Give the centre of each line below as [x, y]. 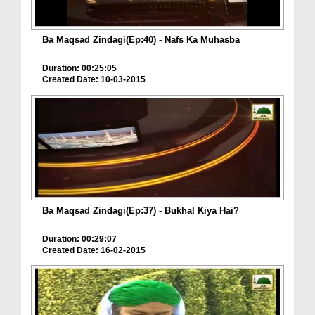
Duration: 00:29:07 [79, 239]
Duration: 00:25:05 [79, 69]
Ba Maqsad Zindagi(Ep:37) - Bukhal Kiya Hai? [141, 210]
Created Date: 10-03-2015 [94, 80]
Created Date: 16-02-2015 [94, 250]
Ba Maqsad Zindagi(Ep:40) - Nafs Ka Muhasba [141, 40]
